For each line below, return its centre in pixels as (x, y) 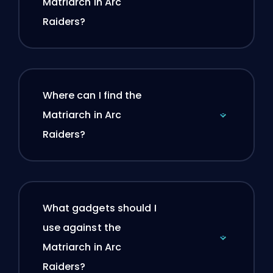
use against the (81, 228)
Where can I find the (92, 96)
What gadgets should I (99, 208)
